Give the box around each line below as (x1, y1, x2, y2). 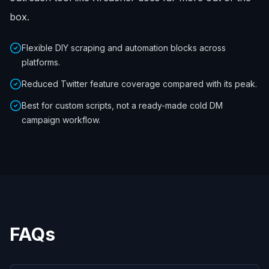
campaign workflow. (22, 115, 100, 125)
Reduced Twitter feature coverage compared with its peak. (22, 79, 257, 89)
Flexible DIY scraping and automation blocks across (22, 43, 226, 53)
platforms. (22, 57, 60, 67)
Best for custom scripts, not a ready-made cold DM (22, 100, 223, 110)
